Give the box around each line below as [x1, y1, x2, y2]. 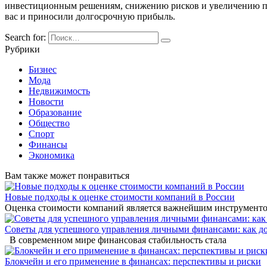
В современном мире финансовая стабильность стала [5, 235, 226, 246]
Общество [29, 118, 70, 129]
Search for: [5, 32, 46, 43]
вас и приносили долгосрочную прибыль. [5, 11, 175, 22]
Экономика [29, 150, 74, 161]
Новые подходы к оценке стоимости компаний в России [5, 192, 235, 203]
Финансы [29, 139, 67, 150]
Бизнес [29, 64, 57, 75]
